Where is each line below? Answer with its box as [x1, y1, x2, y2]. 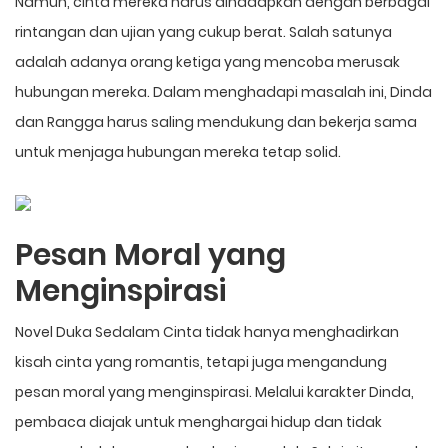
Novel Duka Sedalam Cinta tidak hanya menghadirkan [15, 321, 399, 342]
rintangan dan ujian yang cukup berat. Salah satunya [15, 21, 392, 42]
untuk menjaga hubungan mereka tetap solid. [15, 141, 341, 162]
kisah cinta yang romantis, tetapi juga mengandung [15, 351, 387, 372]
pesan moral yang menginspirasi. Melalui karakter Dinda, [15, 381, 414, 402]
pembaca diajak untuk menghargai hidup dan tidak [15, 411, 382, 432]
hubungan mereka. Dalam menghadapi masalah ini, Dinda [15, 81, 432, 102]
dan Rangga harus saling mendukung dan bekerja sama [15, 111, 417, 132]
